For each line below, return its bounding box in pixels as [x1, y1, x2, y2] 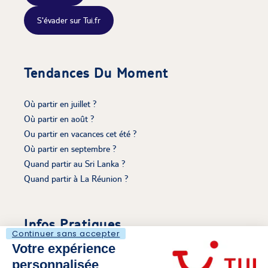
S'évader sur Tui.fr [36, 15, 100, 25]
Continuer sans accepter [12, 227, 120, 239]
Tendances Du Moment [24, 64, 169, 81]
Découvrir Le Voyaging [24, 249, 106, 260]
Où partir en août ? [24, 113, 95, 124]
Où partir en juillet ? [24, 98, 97, 109]
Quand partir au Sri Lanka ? [24, 158, 126, 169]
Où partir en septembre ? [24, 143, 117, 154]
